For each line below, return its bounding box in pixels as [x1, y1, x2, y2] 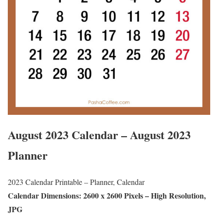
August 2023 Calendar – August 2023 [8, 126, 191, 143]
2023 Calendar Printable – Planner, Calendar [8, 176, 145, 187]
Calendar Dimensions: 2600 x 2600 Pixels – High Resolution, [8, 189, 206, 201]
